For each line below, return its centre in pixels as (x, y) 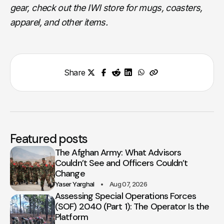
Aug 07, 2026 (128, 184)
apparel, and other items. (59, 22)
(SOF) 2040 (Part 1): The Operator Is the (132, 206)
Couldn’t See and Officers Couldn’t (121, 163)
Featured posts (49, 138)
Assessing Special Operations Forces (126, 196)
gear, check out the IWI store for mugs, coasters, (106, 7)
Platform (71, 217)
